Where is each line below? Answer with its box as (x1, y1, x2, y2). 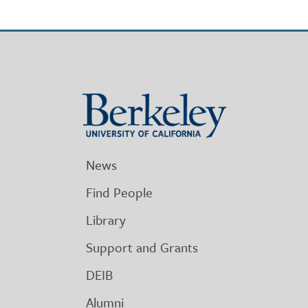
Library (86, 210, 126, 229)
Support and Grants (86, 237, 198, 256)
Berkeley (80, 91, 130, 111)
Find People (86, 182, 153, 201)
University (80, 109, 137, 128)
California (80, 143, 134, 162)
